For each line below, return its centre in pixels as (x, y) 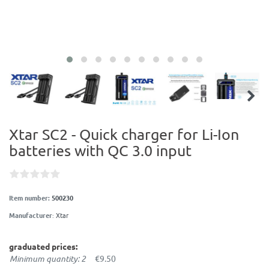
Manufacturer (31, 215)
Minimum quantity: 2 (48, 258)
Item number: (30, 197)
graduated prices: (43, 246)
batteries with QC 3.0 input (100, 150)
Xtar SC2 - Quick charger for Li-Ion (124, 134)
